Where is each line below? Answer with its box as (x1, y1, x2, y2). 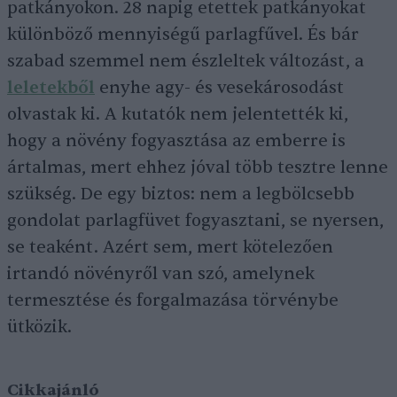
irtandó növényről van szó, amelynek (7, 263, 315, 285)
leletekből (7, 77, 95, 99)
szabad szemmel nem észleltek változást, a (7, 51, 364, 73)
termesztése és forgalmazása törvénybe (7, 290, 339, 312)
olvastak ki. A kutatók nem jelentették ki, (7, 104, 348, 126)
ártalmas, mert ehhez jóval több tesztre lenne (7, 157, 388, 179)
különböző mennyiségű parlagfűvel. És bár (7, 24, 359, 46)
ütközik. (7, 316, 72, 339)
